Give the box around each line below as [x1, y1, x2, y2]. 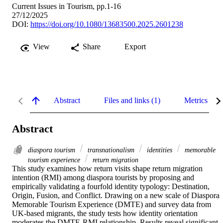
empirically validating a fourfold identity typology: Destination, [12, 182, 210, 191]
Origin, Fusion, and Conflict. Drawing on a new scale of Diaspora [12, 191, 220, 200]
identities [145, 146, 174, 154]
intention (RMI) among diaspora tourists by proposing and [12, 173, 194, 182]
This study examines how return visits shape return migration [12, 164, 203, 173]
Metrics [184, 96, 208, 105]
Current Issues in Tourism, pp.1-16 [12, 2, 121, 11]
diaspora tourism [28, 146, 77, 154]
